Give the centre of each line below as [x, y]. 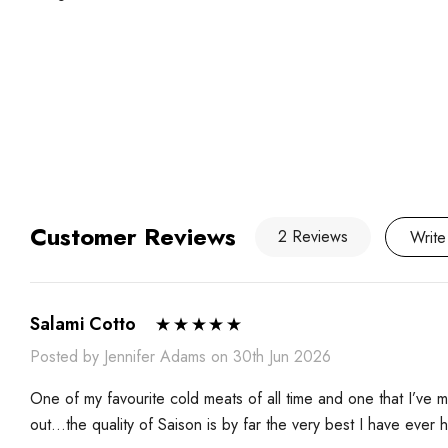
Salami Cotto [83, 323]
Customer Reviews [133, 236]
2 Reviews [313, 236]
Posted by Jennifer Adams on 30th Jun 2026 [180, 356]
